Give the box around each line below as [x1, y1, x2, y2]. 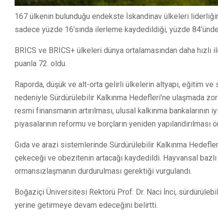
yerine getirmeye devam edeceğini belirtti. [15, 200, 158, 210]
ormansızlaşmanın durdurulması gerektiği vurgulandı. [15, 166, 192, 176]
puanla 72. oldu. [15, 59, 67, 69]
